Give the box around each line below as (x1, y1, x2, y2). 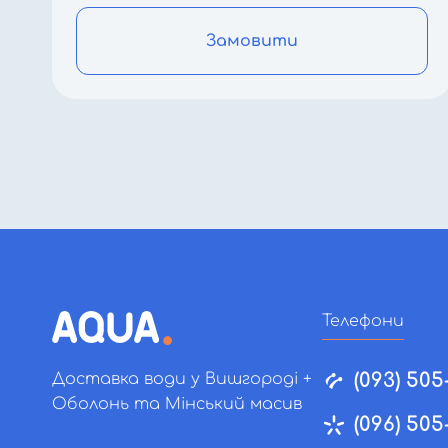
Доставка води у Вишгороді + (52, 370, 312, 388)
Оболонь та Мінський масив (52, 395, 302, 413)
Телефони (322, 312, 404, 330)
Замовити (206, 32, 298, 50)
